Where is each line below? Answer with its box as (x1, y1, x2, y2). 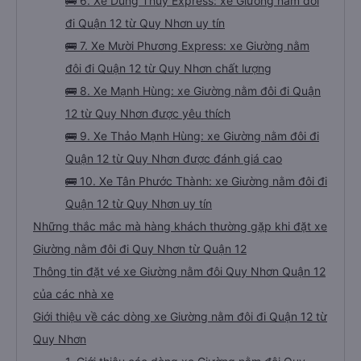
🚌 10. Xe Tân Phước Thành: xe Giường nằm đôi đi (65, 174, 327, 188)
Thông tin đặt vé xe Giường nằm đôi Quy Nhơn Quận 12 (33, 264, 326, 278)
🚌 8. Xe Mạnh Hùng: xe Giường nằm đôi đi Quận (65, 84, 321, 98)
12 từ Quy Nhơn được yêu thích (65, 106, 230, 120)
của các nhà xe (33, 287, 114, 301)
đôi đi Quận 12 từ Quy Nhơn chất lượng (65, 61, 272, 75)
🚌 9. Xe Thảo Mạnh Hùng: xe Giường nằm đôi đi (65, 129, 319, 143)
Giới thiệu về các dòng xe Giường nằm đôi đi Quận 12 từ (33, 309, 327, 323)
